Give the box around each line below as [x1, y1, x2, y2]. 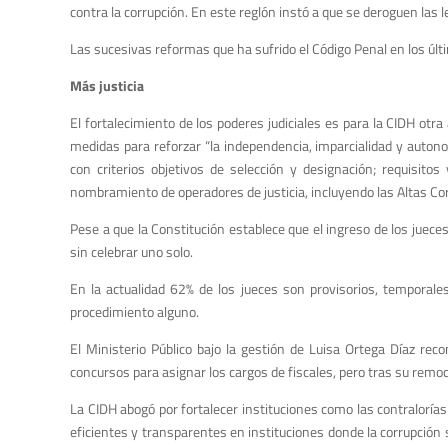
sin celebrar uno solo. [70, 241, 193, 263]
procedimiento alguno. [70, 301, 199, 323]
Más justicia [70, 75, 144, 97]
